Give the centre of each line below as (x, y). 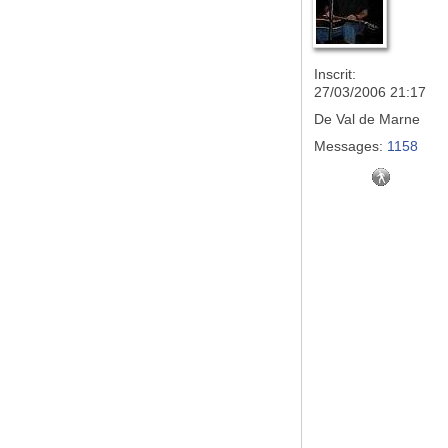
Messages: (348, 146)
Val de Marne (376, 119)
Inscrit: (335, 74)
